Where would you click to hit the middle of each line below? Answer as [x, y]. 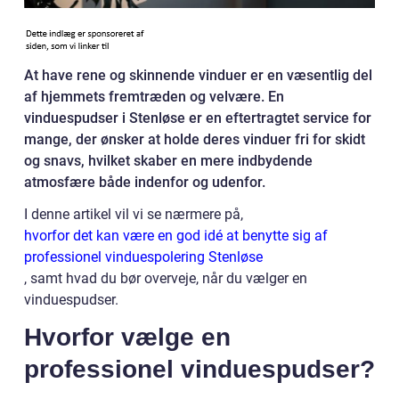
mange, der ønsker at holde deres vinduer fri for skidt [195, 140]
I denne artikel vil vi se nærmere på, [134, 215]
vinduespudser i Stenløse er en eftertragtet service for [198, 118]
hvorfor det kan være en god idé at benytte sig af [176, 236]
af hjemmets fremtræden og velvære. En [154, 97]
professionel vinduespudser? [199, 370]
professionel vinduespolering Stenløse [143, 257]
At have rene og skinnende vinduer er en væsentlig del [198, 76]
